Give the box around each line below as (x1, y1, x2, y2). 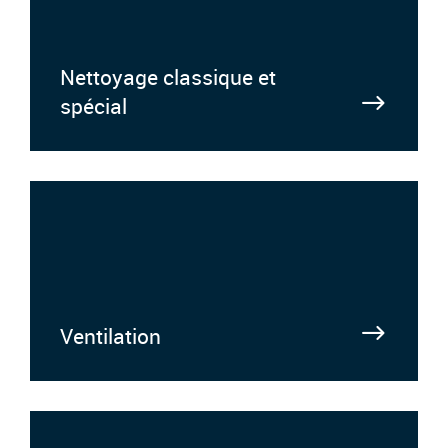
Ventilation (60, 321, 161, 350)
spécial (60, 91, 127, 120)
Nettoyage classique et (60, 62, 276, 91)
